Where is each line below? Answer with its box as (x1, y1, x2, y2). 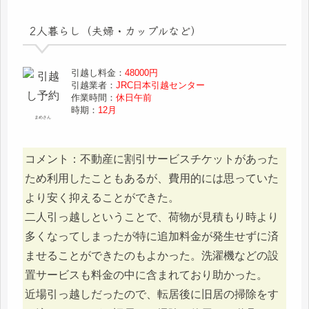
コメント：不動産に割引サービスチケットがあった (25, 153, 279, 166)
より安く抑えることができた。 (25, 192, 179, 204)
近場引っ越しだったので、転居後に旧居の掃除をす (25, 288, 279, 301)
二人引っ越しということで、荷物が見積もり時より (25, 211, 279, 223)
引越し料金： (71, 67, 126, 78)
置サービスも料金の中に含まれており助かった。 (25, 269, 268, 281)
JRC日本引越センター (116, 79, 206, 90)
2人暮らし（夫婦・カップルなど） (29, 22, 201, 39)
